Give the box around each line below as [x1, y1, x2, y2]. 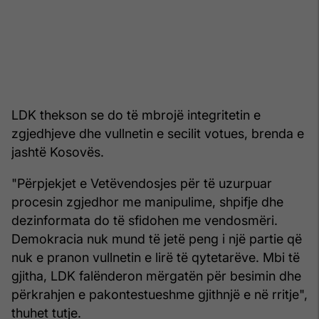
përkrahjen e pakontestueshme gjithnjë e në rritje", [11, 286, 308, 302]
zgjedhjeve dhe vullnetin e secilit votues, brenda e [11, 125, 304, 141]
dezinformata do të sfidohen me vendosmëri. [11, 212, 278, 228]
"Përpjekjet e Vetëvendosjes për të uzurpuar [11, 175, 272, 191]
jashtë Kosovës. [11, 144, 104, 159]
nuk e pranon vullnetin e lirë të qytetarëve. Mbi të [11, 249, 300, 265]
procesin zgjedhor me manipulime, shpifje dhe [11, 194, 283, 209]
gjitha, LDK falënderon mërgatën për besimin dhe [11, 268, 301, 283]
